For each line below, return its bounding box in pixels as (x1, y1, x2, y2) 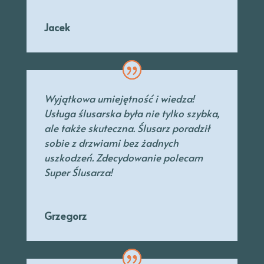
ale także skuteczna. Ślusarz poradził (44, 120, 210, 135)
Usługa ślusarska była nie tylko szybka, (44, 105, 220, 120)
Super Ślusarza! (44, 164, 113, 179)
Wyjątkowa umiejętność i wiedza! (44, 91, 194, 105)
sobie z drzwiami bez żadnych (44, 135, 179, 150)
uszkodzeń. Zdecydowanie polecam (44, 150, 203, 164)
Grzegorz (44, 208, 87, 223)
